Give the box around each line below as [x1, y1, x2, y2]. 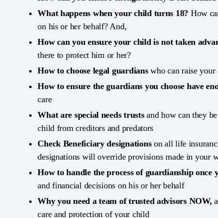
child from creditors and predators [37, 123, 154, 133]
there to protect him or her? [37, 50, 133, 60]
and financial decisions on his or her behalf [37, 181, 184, 190]
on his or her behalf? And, [37, 21, 127, 31]
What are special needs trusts [37, 110, 147, 120]
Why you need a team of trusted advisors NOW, [37, 196, 215, 206]
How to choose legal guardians [37, 66, 151, 75]
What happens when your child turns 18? [37, 8, 189, 18]
